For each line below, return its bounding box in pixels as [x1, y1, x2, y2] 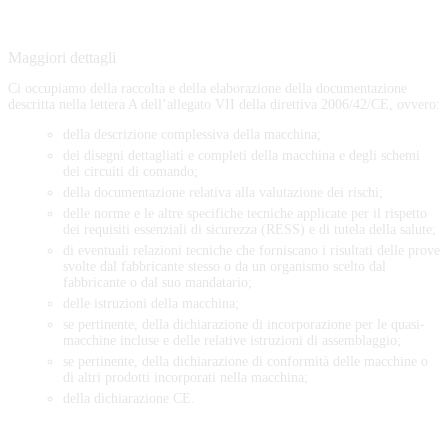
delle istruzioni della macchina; [63, 295, 239, 311]
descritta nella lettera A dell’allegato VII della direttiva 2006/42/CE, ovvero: [8, 96, 440, 112]
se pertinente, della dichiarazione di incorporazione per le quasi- [63, 316, 425, 332]
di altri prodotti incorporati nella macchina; [63, 369, 308, 385]
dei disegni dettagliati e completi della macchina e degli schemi [63, 147, 420, 163]
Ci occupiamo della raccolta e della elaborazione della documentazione [8, 80, 407, 96]
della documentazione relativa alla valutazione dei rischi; [63, 184, 383, 200]
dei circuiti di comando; [63, 163, 198, 179]
